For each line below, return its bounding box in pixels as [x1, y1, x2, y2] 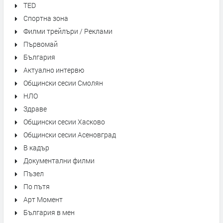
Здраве [23, 104, 47, 113]
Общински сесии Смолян [23, 78, 103, 88]
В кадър [23, 143, 49, 152]
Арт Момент [23, 195, 63, 204]
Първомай [23, 39, 58, 49]
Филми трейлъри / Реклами [23, 26, 112, 36]
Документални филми [23, 156, 95, 165]
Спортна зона [23, 13, 68, 23]
